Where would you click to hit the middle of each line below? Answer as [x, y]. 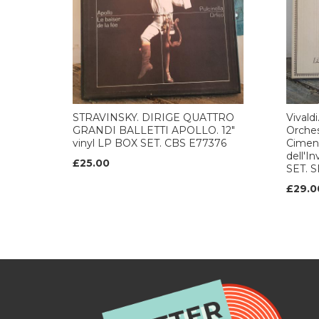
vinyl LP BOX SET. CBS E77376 [150, 143]
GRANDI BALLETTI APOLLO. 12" [154, 130]
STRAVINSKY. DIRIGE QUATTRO [153, 117]
